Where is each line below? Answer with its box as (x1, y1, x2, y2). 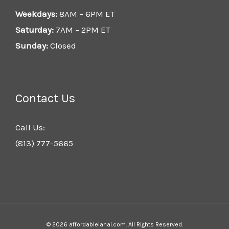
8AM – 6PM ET (57, 8, 115, 19)
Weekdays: (15, 8, 57, 19)
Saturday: (15, 24, 54, 35)
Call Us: (15, 122, 45, 133)
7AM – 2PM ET (54, 24, 110, 35)
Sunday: (15, 40, 48, 51)
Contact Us (15, 91, 75, 106)
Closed (48, 40, 76, 51)
